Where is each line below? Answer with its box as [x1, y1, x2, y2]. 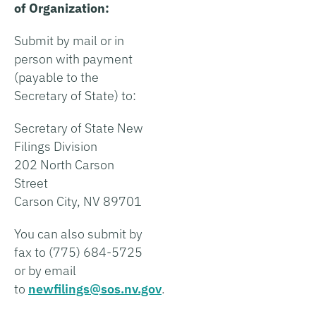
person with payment [14, 50, 133, 67]
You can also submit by [14, 225, 142, 242]
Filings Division [14, 138, 97, 154]
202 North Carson [14, 156, 114, 173]
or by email [14, 262, 76, 279]
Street [14, 174, 48, 191]
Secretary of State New [14, 119, 143, 136]
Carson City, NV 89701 [14, 193, 142, 209]
